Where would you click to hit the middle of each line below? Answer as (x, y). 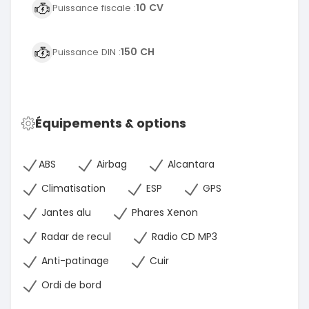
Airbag (110, 165)
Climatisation (72, 189)
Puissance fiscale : (94, 8)
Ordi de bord (70, 285)
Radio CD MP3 (183, 237)
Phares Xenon (163, 213)
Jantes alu (65, 213)
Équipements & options (111, 123)
